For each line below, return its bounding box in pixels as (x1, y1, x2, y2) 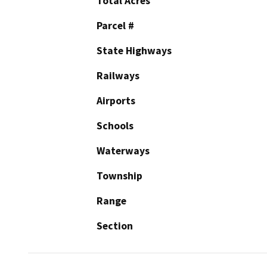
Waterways (97, 144, 150, 158)
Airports (97, 94, 135, 108)
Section (97, 219, 133, 233)
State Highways (97, 44, 172, 58)
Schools (97, 119, 133, 133)
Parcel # (97, 19, 134, 33)
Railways (97, 69, 139, 83)
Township (97, 169, 142, 183)
